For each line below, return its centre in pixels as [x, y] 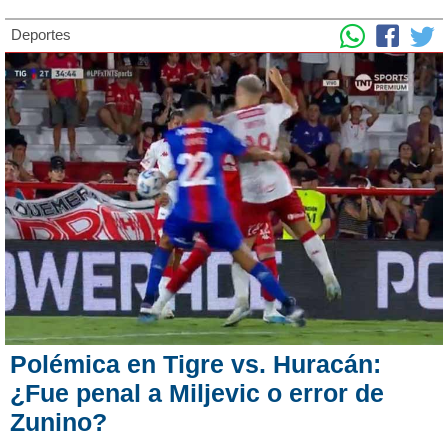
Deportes [41, 34]
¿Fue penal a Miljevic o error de [197, 392]
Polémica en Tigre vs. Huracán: [195, 363]
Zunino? [58, 421]
